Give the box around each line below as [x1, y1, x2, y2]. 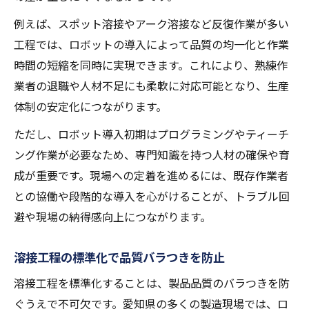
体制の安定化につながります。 [14, 98, 167, 115]
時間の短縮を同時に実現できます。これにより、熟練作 [14, 57, 288, 74]
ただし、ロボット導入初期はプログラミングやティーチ [14, 126, 289, 143]
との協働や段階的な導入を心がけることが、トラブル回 [14, 188, 290, 205]
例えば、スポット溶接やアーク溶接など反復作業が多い [14, 15, 289, 32]
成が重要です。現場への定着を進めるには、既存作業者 [14, 167, 288, 184]
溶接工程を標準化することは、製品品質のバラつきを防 [14, 275, 290, 292]
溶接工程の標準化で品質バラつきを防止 [14, 248, 225, 266]
